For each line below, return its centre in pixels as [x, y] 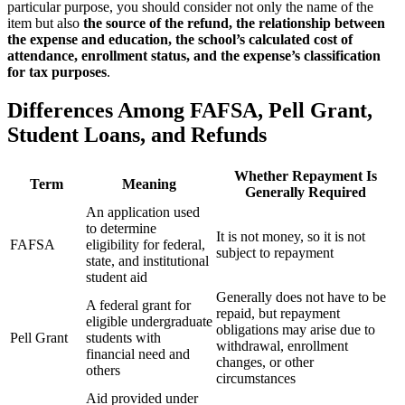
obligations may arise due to [296, 329]
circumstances [256, 378]
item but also [45, 24]
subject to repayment [275, 252]
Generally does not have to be [301, 297]
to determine [121, 228]
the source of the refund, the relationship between [234, 24]
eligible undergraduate [149, 321]
